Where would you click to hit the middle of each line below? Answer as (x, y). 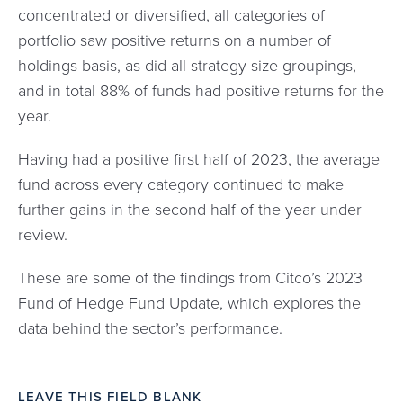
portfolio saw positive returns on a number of (175, 40)
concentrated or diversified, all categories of (171, 15)
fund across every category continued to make (181, 184)
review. (43, 234)
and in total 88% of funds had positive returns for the (201, 90)
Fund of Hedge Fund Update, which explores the (189, 303)
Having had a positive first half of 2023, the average (199, 159)
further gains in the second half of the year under (190, 209)
